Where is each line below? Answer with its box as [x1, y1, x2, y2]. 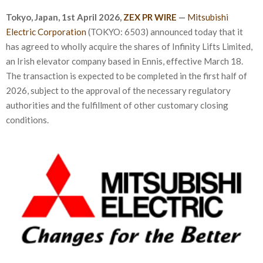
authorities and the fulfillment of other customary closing [6, 99, 228, 110]
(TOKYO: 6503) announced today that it [86, 26, 243, 37]
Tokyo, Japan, [6, 11, 62, 22]
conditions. [6, 114, 49, 125]
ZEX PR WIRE [123, 11, 177, 22]
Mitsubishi [187, 11, 228, 22]
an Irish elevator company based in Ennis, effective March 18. [6, 55, 243, 66]
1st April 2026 [62, 11, 120, 22]
